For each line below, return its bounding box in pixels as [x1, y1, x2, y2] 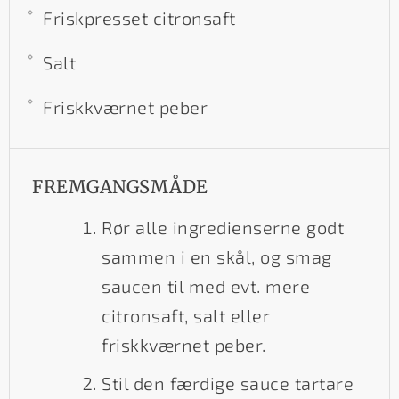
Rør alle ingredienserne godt [102, 216, 344, 238]
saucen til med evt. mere [102, 274, 310, 297]
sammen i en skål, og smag [102, 245, 332, 267]
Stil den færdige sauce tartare [102, 371, 354, 394]
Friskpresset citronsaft [43, 6, 236, 28]
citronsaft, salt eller [102, 304, 270, 326]
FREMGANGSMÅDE [32, 175, 208, 198]
